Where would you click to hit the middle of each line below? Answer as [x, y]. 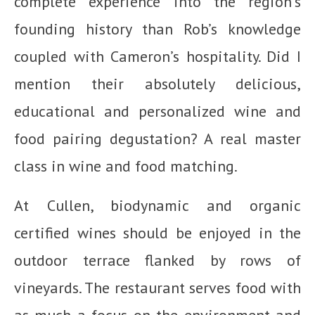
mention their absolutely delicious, [157, 83]
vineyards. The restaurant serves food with [157, 287]
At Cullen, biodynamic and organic [157, 205]
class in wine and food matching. [126, 166]
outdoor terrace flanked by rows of [157, 260]
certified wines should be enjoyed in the [157, 232]
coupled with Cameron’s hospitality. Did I [157, 56]
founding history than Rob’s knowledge [157, 28]
